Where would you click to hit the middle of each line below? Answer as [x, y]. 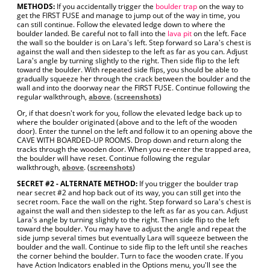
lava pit [180, 33]
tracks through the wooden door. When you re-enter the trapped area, [134, 149]
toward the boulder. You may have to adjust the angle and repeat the [132, 229]
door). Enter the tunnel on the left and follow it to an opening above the [135, 131]
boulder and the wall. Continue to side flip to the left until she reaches [133, 247]
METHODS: [36, 6]
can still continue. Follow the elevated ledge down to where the [121, 24]
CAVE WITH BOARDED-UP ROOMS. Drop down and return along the [130, 140]
